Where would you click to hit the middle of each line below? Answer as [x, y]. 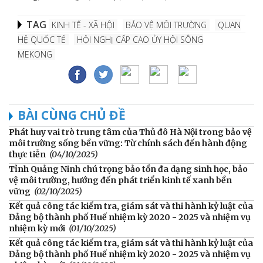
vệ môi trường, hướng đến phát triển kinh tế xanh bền [120, 180]
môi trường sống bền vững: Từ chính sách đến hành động [128, 143]
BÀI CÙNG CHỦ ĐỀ [72, 115]
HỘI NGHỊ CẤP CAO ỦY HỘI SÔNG [140, 39]
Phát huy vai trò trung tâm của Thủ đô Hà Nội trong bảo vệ [130, 132]
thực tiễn [27, 154]
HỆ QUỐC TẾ [42, 39]
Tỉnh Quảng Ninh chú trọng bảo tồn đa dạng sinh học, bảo [128, 169]
